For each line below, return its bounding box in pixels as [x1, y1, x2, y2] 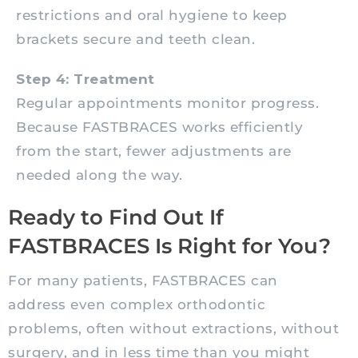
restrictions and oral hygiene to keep [16, 7, 288, 24]
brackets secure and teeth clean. [16, 31, 255, 48]
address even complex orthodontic [8, 296, 265, 313]
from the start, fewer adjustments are [16, 143, 292, 160]
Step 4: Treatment [16, 71, 155, 88]
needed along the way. [16, 167, 183, 184]
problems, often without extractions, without [8, 320, 339, 337]
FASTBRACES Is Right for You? [8, 233, 331, 260]
